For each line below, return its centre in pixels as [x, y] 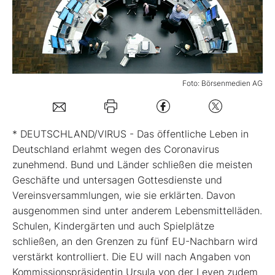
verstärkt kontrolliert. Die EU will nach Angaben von [131, 257]
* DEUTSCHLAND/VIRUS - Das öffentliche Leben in [130, 134]
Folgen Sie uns [61, 106]
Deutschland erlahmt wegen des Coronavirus [116, 149]
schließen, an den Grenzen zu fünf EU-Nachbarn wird [135, 242]
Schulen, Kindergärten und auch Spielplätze [113, 226]
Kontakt [45, 148]
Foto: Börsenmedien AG [223, 83]
